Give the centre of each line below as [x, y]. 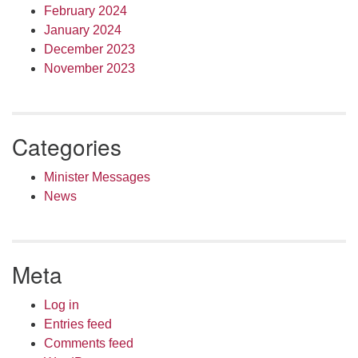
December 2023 [89, 49]
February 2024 [86, 10]
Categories [67, 146]
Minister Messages [97, 177]
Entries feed [78, 324]
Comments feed [89, 343]
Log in [62, 304]
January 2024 [83, 30]
